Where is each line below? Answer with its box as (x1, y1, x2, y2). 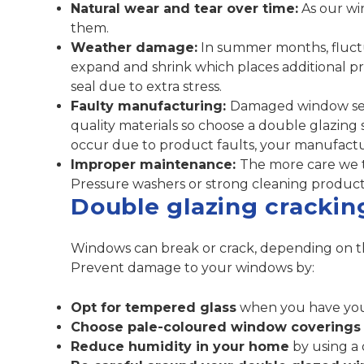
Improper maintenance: (71, 156, 240, 172)
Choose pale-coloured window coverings (71, 318, 361, 335)
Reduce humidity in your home (71, 338, 289, 354)
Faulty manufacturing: (71, 97, 230, 114)
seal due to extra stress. (71, 78, 222, 94)
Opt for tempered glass (71, 299, 236, 315)
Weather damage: (71, 39, 197, 55)
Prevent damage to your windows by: (71, 259, 314, 275)
